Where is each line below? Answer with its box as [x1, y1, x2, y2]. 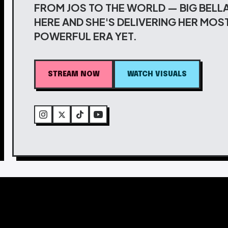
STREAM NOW [48, 71, 100, 78]
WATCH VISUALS [127, 71, 187, 78]
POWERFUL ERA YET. [34, 30, 137, 42]
